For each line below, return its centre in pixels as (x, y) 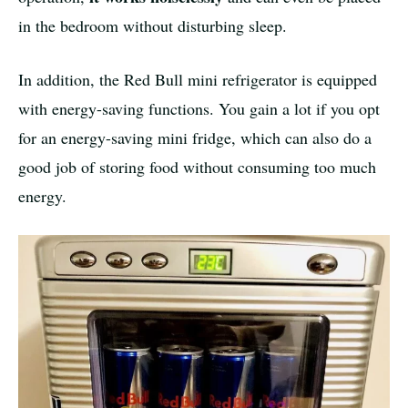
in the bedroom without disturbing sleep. (153, 26)
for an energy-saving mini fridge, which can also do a (195, 138)
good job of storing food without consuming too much (197, 167)
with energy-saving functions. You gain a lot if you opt (199, 109)
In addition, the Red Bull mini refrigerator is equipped (198, 80)
